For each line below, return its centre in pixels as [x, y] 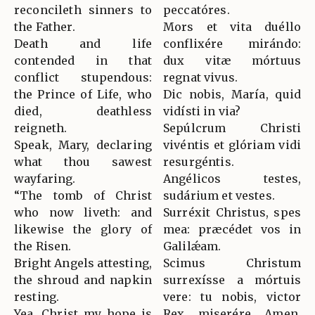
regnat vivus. [200, 77]
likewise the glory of [83, 229]
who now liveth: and [83, 212]
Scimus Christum [232, 263]
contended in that [83, 60]
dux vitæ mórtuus [232, 60]
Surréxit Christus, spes [232, 212]
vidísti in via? [202, 111]
